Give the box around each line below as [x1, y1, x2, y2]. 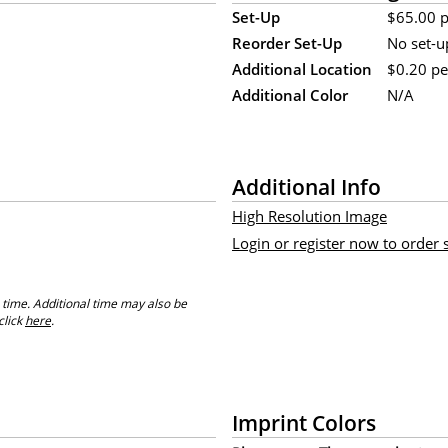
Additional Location [232, 58, 372, 79]
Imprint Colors [232, 407, 376, 437]
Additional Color [232, 84, 348, 105]
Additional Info [232, 171, 381, 201]
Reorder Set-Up [232, 32, 342, 53]
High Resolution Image [232, 205, 387, 226]
